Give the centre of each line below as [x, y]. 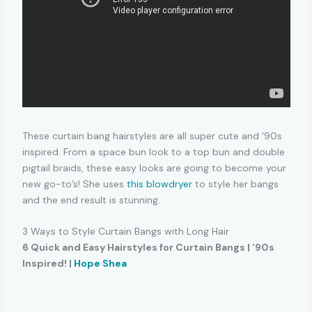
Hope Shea [100, 264]
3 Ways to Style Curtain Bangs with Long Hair [125, 232]
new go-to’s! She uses [74, 184]
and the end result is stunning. [91, 200]
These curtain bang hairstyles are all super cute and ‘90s [152, 135]
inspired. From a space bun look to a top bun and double [153, 151]
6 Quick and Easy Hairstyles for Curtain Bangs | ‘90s [148, 248]
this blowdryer [159, 184]
